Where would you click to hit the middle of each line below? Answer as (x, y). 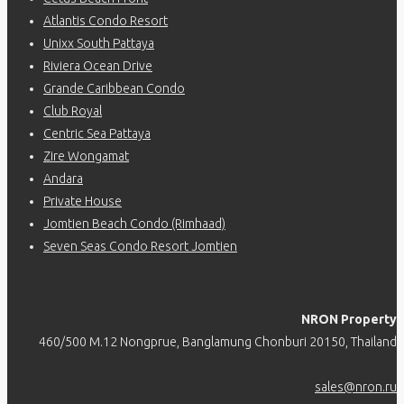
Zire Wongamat (86, 156)
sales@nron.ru (356, 386)
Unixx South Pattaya (99, 43)
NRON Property (349, 319)
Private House (83, 201)
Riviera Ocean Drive (98, 65)
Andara (63, 178)
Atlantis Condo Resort (106, 20)
